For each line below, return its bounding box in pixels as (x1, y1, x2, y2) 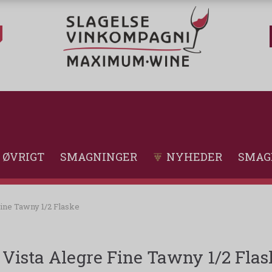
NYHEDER (166, 149, 222, 165)
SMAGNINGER (60, 149, 137, 165)
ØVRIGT (2, 149, 44, 165)
